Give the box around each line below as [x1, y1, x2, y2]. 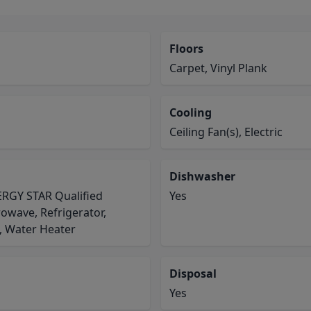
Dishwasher [169, 169, 235, 184]
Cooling [169, 105, 212, 120]
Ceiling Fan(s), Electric [169, 124, 283, 140]
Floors [169, 41, 203, 56]
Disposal [169, 266, 217, 281]
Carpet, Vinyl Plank [169, 60, 267, 76]
